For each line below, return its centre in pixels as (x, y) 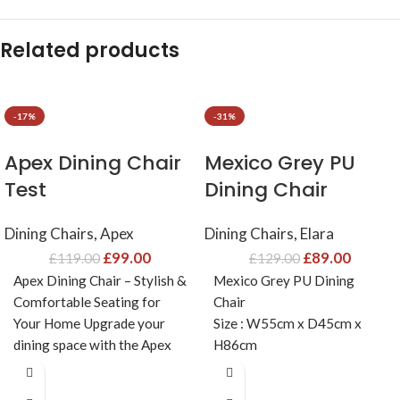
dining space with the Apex (92, 345)
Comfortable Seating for (87, 302)
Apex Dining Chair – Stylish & (100, 281)
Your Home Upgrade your (89, 324)
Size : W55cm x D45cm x (287, 324)
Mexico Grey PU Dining (284, 281)
